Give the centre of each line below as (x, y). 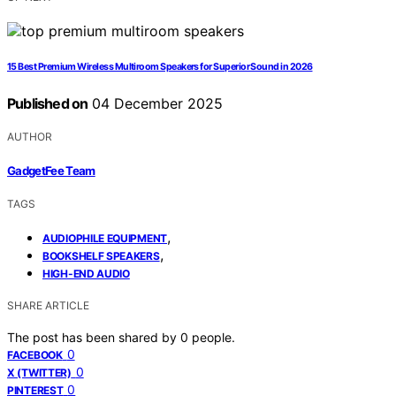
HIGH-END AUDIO (86, 273)
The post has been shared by (94, 337)
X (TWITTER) (39, 372)
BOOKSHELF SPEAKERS (101, 255)
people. (213, 337)
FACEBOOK (35, 354)
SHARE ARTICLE (48, 305)
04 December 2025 (156, 104)
